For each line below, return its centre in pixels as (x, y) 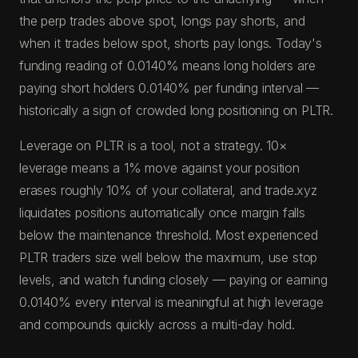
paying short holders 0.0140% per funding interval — (169, 88)
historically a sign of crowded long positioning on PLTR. (177, 110)
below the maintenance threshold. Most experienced (169, 235)
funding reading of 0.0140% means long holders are (167, 65)
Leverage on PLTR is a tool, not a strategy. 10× (153, 145)
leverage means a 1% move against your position (159, 167)
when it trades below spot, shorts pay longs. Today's (171, 43)
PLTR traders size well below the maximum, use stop (169, 257)
